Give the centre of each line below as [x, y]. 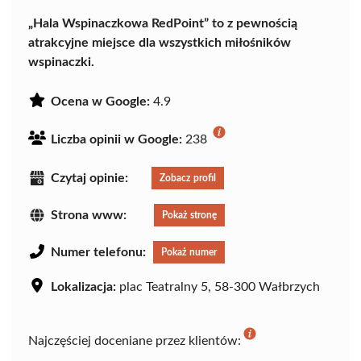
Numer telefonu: [98, 253]
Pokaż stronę [189, 216]
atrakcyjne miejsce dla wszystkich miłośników [160, 43]
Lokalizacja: [83, 287]
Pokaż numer [189, 253]
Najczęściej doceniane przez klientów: [135, 341]
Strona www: [89, 216]
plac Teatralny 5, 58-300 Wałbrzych [218, 287]
